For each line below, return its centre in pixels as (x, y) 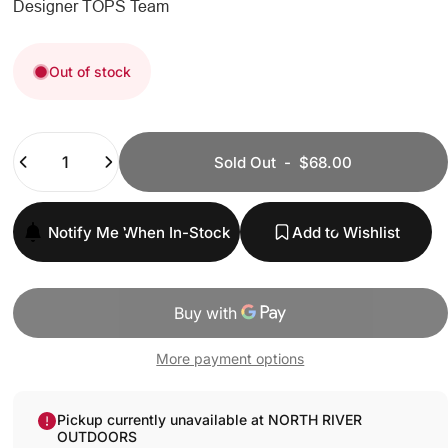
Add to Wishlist (345, 232)
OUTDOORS (96, 437)
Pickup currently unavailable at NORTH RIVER (209, 420)
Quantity (42, 143)
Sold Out (245, 162)
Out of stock (89, 72)
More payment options (230, 359)
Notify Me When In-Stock (138, 232)
